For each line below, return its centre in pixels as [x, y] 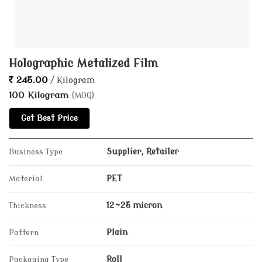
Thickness [27, 206]
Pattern [24, 232]
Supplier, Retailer [142, 152]
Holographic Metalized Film [83, 64]
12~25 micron [134, 206]
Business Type [36, 152]
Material [26, 179]
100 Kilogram [40, 95]
